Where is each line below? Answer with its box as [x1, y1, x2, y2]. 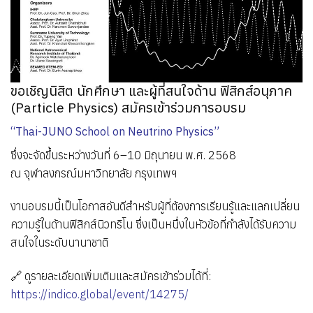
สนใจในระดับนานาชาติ [10, 235, 108, 251]
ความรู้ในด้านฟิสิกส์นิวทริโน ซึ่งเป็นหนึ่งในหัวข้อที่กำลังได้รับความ [10, 217, 296, 233]
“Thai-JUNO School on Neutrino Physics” [10, 124, 219, 138]
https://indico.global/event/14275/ [10, 286, 189, 302]
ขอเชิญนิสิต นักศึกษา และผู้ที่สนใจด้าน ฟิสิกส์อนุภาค [10, 82, 292, 100]
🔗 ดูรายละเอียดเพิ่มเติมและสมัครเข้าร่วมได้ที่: [10, 268, 211, 284]
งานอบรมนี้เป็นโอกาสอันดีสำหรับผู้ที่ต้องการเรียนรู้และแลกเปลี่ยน [10, 198, 300, 214]
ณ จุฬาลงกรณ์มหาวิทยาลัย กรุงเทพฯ [10, 165, 177, 181]
